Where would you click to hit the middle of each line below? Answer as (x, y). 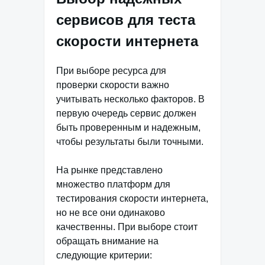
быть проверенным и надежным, (128, 127)
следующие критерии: (104, 255)
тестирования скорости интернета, (132, 198)
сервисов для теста (126, 20)
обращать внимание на (107, 241)
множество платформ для (113, 184)
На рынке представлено (109, 170)
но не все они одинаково (111, 212)
